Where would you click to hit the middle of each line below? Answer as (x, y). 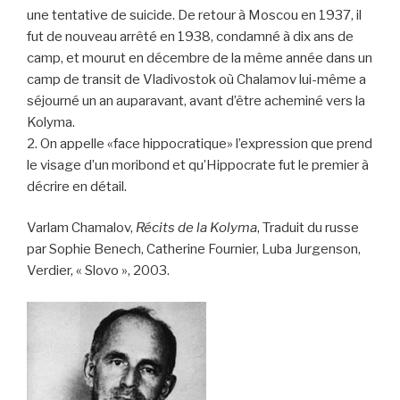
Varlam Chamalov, (81, 228)
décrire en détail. (77, 186)
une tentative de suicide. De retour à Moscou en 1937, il (194, 15)
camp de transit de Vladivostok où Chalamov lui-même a (196, 79)
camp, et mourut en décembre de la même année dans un (200, 58)
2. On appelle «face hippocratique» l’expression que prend (200, 143)
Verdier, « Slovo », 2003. (98, 271)
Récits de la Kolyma (196, 228)
